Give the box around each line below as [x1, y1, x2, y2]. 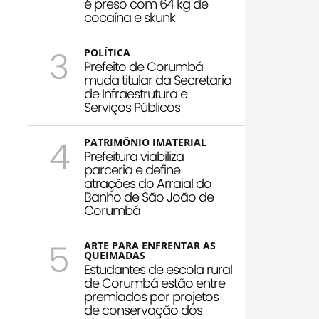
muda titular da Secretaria [84, 71, 231, 90]
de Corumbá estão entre [84, 274, 225, 293]
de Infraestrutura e [84, 85, 187, 103]
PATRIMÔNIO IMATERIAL [84, 135, 206, 150]
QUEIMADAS [84, 249, 145, 263]
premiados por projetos [84, 288, 219, 306]
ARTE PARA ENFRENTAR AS [84, 239, 216, 253]
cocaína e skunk [84, 9, 175, 27]
